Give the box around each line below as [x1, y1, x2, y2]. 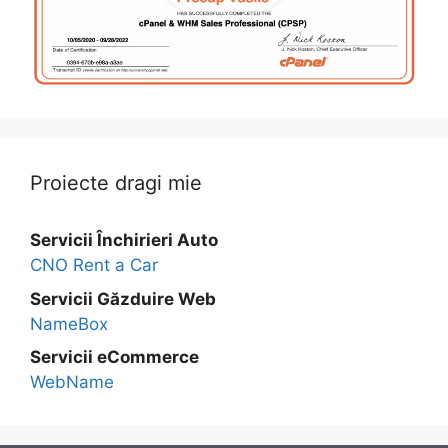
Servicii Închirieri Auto [30, 230, 218, 251]
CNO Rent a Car [30, 255, 158, 276]
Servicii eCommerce [30, 347, 199, 368]
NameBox [30, 313, 108, 334]
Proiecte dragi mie [30, 171, 202, 196]
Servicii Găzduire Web [30, 288, 216, 309]
